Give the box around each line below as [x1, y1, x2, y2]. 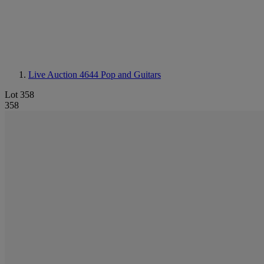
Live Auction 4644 [28, 70, 101, 80]
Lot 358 [5, 90, 34, 100]
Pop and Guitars [101, 70, 161, 80]
